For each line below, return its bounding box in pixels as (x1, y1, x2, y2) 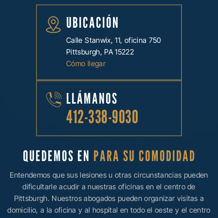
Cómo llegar (66, 58, 106, 68)
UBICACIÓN (66, 13, 119, 31)
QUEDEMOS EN (22, 146, 93, 164)
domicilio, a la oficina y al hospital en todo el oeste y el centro (7, 205, 211, 215)
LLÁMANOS (66, 89, 118, 107)
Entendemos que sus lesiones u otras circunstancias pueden (10, 170, 208, 180)
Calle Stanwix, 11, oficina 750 (66, 35, 162, 45)
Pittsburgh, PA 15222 (66, 47, 134, 56)
